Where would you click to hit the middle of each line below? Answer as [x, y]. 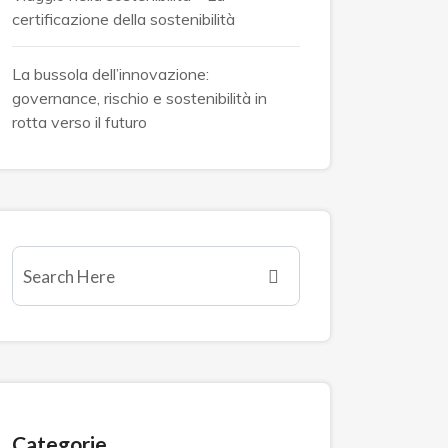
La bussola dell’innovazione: [110, 74]
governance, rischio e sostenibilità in [139, 98]
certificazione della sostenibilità [123, 19]
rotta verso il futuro [79, 122]
